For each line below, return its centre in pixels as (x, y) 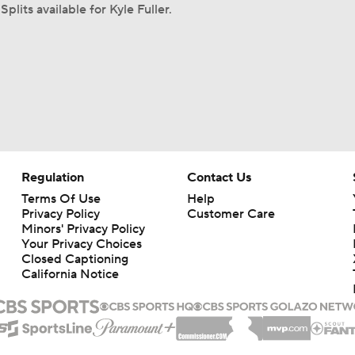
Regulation (52, 177)
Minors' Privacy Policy (83, 229)
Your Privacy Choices (81, 244)
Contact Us (219, 177)
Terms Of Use (61, 199)
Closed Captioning (74, 259)
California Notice (70, 274)
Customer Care (231, 214)
